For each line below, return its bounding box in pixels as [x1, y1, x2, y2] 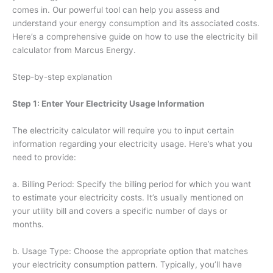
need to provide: [12, 152, 79, 163]
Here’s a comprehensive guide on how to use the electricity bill [12, 32, 258, 42]
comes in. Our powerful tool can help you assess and [12, 5, 219, 15]
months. [12, 219, 46, 229]
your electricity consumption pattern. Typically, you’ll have [12, 259, 242, 269]
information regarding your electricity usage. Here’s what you [12, 139, 252, 149]
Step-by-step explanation [12, 72, 115, 82]
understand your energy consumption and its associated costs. [12, 18, 260, 29]
